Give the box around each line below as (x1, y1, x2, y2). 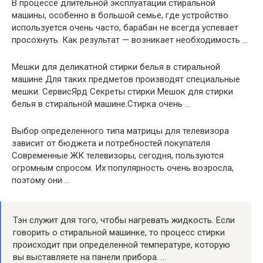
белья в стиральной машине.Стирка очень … (12, 98, 190, 109)
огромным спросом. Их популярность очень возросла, (12, 162, 234, 173)
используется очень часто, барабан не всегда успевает (12, 22, 238, 33)
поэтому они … (12, 174, 70, 186)
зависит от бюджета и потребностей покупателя (12, 137, 210, 149)
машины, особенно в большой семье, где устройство (12, 9, 228, 21)
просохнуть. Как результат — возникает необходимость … (12, 34, 248, 45)
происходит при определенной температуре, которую (13, 239, 230, 250)
